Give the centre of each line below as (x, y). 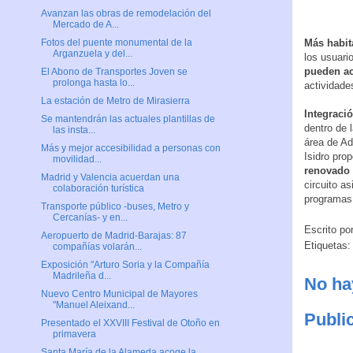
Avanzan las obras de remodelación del (126, 14)
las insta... (74, 130)
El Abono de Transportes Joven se (114, 72)
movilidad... (77, 160)
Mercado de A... (85, 25)
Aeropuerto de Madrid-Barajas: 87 (113, 236)
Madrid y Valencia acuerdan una (110, 178)
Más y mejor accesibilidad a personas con (130, 149)
